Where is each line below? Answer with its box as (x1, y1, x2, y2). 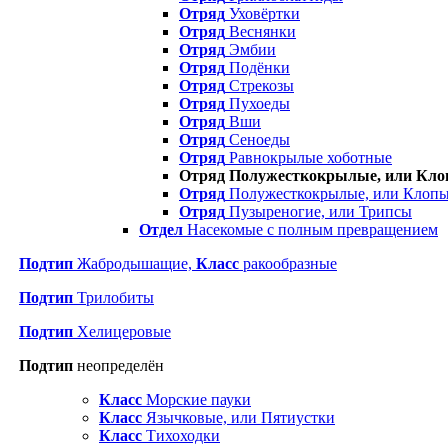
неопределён (73, 357, 164, 375)
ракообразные (239, 255, 337, 273)
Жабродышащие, (73, 255, 196, 273)
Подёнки (225, 59, 290, 77)
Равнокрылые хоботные (225, 149, 392, 167)
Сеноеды (225, 131, 290, 149)
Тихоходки (142, 427, 220, 445)
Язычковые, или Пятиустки (142, 409, 335, 427)
